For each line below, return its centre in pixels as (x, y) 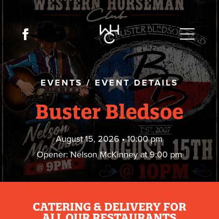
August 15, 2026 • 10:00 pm (109, 139)
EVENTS (61, 83)
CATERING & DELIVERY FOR (109, 207)
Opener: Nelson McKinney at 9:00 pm (109, 154)
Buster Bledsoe (109, 111)
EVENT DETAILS (134, 83)
